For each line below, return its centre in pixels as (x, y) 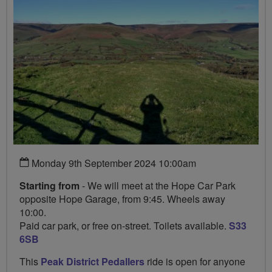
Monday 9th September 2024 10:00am (113, 163)
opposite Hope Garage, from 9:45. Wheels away (122, 199)
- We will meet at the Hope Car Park (158, 186)
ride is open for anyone (195, 262)
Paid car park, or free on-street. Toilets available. (124, 226)
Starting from (49, 186)
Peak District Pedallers (93, 262)
